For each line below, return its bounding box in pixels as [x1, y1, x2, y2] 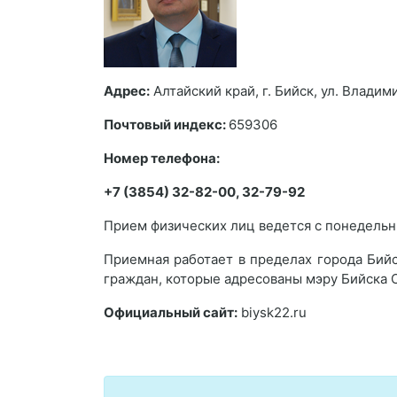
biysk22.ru [237, 304, 307, 321]
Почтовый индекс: [104, 116, 229, 133]
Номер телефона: [104, 150, 220, 167]
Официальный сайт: [104, 304, 237, 321]
